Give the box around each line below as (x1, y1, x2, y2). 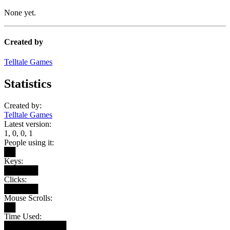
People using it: (4, 138, 54, 147)
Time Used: (4, 212, 42, 221)
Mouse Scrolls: (4, 194, 52, 202)
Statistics (4, 77, 51, 91)
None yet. (4, 8, 36, 17)
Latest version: (4, 120, 51, 128)
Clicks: (4, 175, 27, 184)
